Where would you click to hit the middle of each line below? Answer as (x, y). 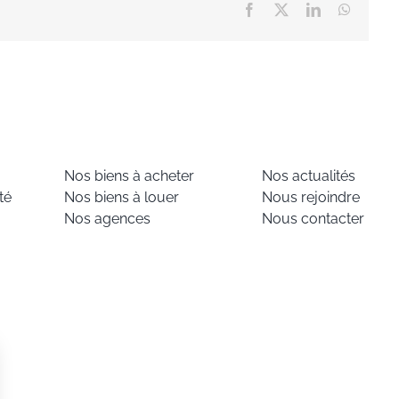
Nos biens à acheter (129, 176)
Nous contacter (313, 219)
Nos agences (107, 219)
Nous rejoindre (311, 198)
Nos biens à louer (121, 198)
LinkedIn (346, 9)
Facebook (283, 9)
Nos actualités (309, 176)
